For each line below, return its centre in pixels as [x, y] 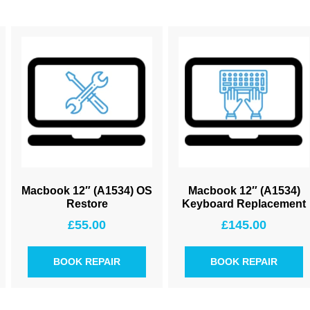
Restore [87, 204]
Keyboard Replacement [244, 204]
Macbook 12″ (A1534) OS [87, 191]
